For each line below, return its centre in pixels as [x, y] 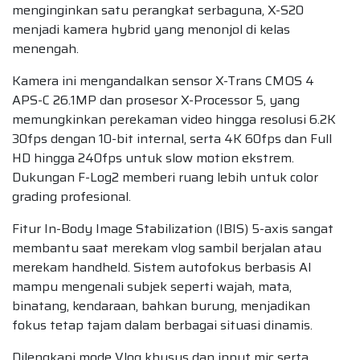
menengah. [45, 49]
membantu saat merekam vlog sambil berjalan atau [167, 248]
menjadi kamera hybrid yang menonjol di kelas [151, 30]
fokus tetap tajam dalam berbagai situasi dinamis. [162, 325]
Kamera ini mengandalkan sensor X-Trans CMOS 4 [163, 81]
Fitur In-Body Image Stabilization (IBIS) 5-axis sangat [173, 229]
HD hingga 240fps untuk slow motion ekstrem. [153, 158]
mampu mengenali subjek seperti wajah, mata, [152, 287]
